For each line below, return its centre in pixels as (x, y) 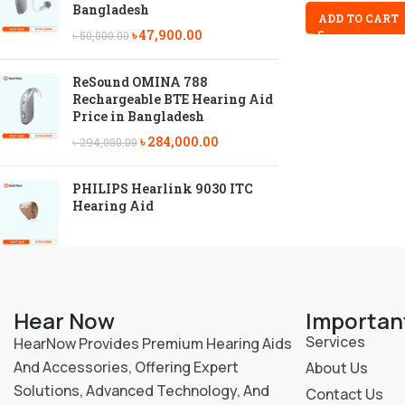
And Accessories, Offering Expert (126, 367)
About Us (336, 367)
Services (335, 341)
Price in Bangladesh (138, 116)
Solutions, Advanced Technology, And (141, 390)
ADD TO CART (358, 18)
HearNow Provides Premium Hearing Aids (153, 343)
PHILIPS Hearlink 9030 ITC (163, 188)
